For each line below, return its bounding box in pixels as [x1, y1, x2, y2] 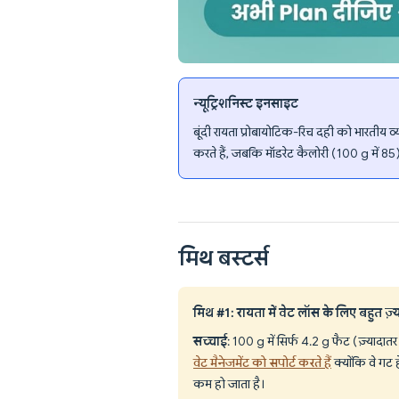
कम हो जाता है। [193, 375, 265, 392]
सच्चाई [193, 332, 227, 349]
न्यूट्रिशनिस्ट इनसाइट [193, 94, 298, 111]
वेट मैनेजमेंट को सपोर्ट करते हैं [193, 354, 331, 370]
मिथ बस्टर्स [178, 244, 269, 272]
